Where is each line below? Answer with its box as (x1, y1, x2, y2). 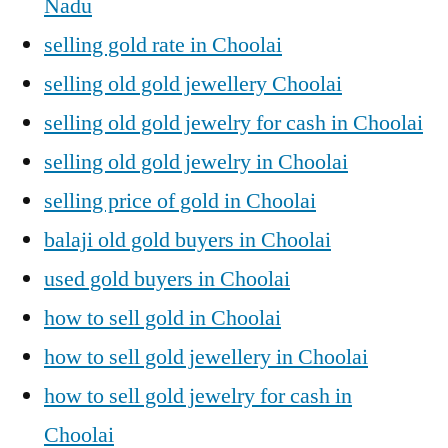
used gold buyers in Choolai (44, 265, 290, 293)
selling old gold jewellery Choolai (44, 70, 342, 98)
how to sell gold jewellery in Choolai (44, 343, 368, 371)
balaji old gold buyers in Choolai (44, 226, 331, 254)
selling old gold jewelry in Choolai (44, 148, 348, 176)
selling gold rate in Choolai (44, 31, 282, 59)
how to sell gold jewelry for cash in (44, 382, 352, 410)
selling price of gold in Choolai (44, 187, 316, 215)
